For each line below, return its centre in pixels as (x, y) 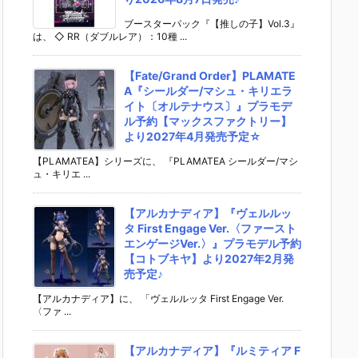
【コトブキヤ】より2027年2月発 (209, 258)
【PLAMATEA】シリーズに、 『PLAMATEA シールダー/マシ (165, 161)
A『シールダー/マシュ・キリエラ (208, 90)
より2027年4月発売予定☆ (193, 136)
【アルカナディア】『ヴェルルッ (208, 213)
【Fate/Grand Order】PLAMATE (210, 75)
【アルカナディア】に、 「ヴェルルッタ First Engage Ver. (158, 298)
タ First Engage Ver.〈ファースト (210, 228)
